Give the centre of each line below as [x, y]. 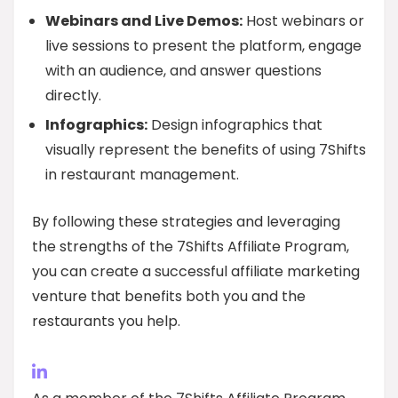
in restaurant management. [142, 175]
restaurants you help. [106, 321]
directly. [73, 96]
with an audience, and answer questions [183, 71]
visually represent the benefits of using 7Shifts [206, 150]
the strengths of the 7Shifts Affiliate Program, [191, 247]
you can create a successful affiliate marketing [196, 271]
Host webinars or [303, 21]
